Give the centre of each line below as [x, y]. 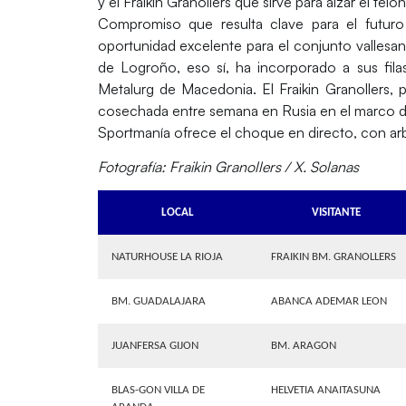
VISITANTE [337, 213]
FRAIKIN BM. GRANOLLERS [333, 257]
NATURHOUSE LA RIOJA [167, 257]
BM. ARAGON [303, 346]
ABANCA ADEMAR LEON [329, 302]
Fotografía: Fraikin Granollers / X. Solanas [228, 166]
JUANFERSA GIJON [155, 346]
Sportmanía [135, 132]
